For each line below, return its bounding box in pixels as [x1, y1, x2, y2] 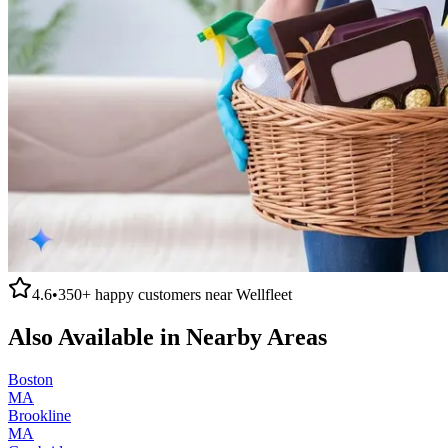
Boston [8, 370, 53, 388]
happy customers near [91, 285, 236, 303]
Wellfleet [236, 285, 292, 303]
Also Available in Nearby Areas [8, 323, 327, 350]
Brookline [8, 406, 71, 424]
